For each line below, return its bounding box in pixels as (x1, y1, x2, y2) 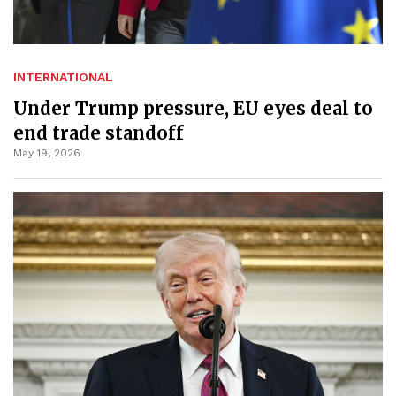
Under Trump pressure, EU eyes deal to (13, 96, 373, 119)
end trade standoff (13, 121, 184, 144)
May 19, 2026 (13, 146, 80, 159)
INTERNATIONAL (13, 69, 113, 84)
